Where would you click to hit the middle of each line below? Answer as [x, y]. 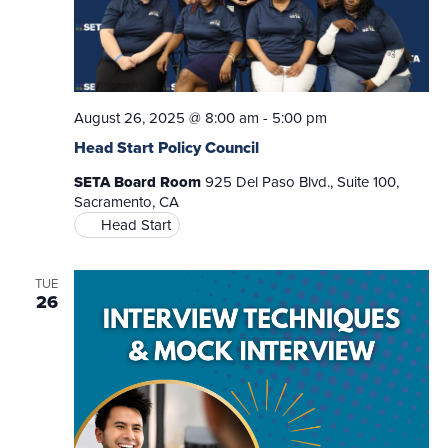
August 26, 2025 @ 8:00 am [166, 117]
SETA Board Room [139, 181]
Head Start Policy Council [166, 147]
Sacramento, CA [126, 201]
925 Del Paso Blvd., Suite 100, [301, 181]
